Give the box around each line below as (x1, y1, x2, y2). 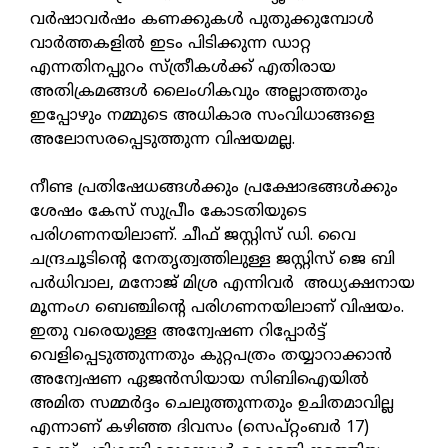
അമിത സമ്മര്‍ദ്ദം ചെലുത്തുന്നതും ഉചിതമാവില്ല (30, 394, 394, 415)
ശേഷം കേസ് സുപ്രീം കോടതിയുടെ (30, 202, 307, 223)
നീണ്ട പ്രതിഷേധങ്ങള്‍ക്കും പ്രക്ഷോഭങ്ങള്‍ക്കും (30, 178, 398, 199)
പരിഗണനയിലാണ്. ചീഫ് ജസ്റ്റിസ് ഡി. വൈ (30, 226, 356, 247)
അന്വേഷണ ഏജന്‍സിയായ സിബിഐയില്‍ (30, 370, 369, 391)
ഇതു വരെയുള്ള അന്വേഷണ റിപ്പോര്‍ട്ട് (30, 322, 326, 343)
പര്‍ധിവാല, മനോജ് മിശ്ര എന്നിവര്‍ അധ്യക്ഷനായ (30, 274, 415, 295)
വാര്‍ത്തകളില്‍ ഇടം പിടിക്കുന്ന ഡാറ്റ (30, 34, 311, 55)
